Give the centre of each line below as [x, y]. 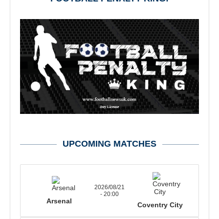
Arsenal [59, 201]
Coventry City [160, 205]
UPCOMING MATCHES [109, 144]
